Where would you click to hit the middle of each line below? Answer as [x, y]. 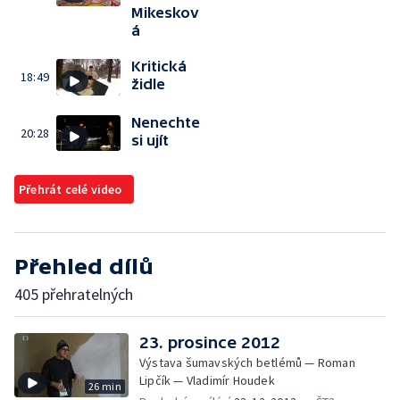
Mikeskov [165, 12]
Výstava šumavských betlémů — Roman [247, 362]
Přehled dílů [84, 267]
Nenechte [166, 122]
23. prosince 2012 [210, 342]
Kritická [159, 66]
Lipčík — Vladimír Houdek [207, 380]
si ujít [150, 140]
